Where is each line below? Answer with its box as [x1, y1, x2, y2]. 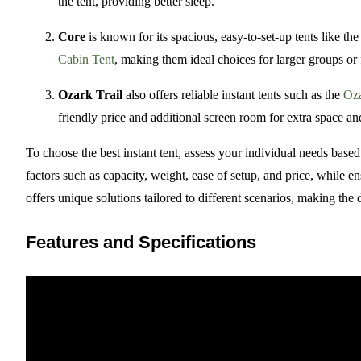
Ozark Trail [58, 88, 122, 102]
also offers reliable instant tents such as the [122, 88, 343, 102]
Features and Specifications [26, 232, 256, 253]
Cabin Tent [58, 52, 114, 67]
